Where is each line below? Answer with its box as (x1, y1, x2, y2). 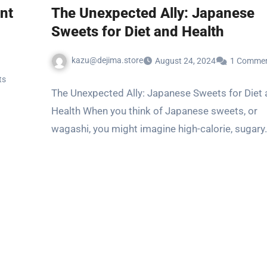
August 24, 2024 (155, 55, 216, 66)
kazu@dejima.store (72, 55, 143, 65)
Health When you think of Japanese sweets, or (51, 104, 257, 117)
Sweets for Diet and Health (51, 23, 223, 40)
